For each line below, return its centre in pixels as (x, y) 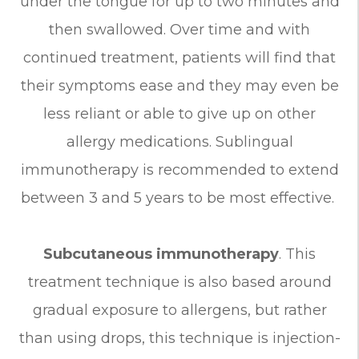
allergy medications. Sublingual (179, 141)
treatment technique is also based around (179, 282)
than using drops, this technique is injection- (179, 338)
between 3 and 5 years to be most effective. (179, 198)
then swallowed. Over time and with (179, 29)
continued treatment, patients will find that (179, 57)
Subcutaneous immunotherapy (161, 254)
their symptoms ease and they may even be (179, 85)
